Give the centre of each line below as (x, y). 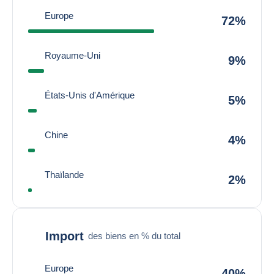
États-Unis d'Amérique (90, 95)
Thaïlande (64, 175)
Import (65, 236)
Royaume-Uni (72, 55)
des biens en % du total (134, 235)
